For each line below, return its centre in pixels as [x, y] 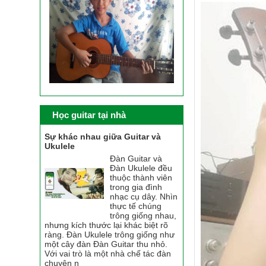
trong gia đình [136, 187]
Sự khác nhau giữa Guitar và [103, 136]
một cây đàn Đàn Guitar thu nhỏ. [106, 244]
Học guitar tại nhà [89, 115]
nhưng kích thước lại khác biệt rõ [107, 225]
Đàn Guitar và [136, 158]
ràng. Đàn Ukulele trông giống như [110, 234]
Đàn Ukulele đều [141, 168]
